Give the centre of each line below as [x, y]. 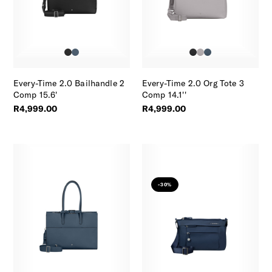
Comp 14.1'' [164, 94]
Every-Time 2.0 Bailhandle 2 [70, 83]
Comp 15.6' [36, 94]
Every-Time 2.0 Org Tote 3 [193, 83]
